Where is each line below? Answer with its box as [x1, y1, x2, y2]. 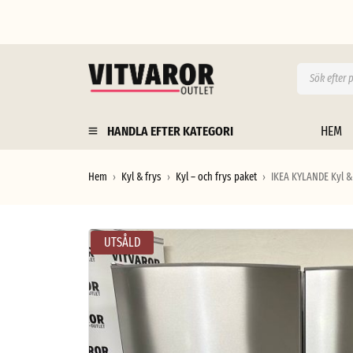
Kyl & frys [121, 170, 162, 184]
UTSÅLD [103, 235, 141, 250]
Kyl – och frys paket [176, 170, 257, 184]
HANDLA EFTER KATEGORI [107, 123, 233, 139]
